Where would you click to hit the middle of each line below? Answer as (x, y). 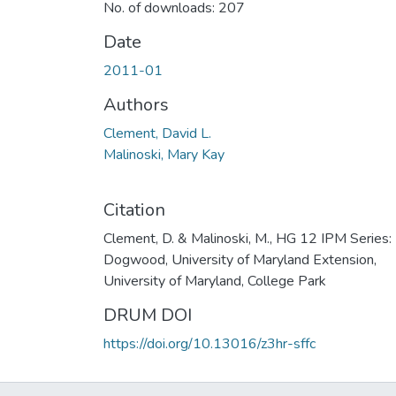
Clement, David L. (157, 133)
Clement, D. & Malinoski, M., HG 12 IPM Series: (247, 238)
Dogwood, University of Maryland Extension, (240, 259)
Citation (134, 209)
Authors (136, 104)
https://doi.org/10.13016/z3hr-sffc (209, 343)
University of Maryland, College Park (215, 281)
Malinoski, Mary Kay (164, 154)
